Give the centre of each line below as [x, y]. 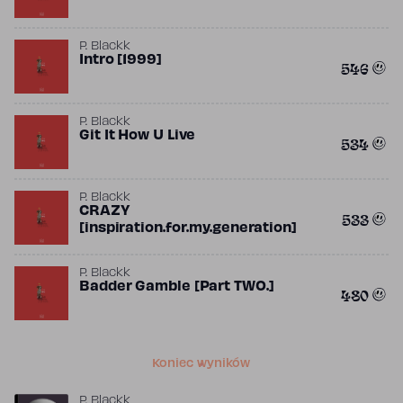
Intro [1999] [121, 60]
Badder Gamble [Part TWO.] [177, 287]
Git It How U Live [138, 136]
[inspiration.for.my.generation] [188, 228]
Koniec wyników [201, 364]
